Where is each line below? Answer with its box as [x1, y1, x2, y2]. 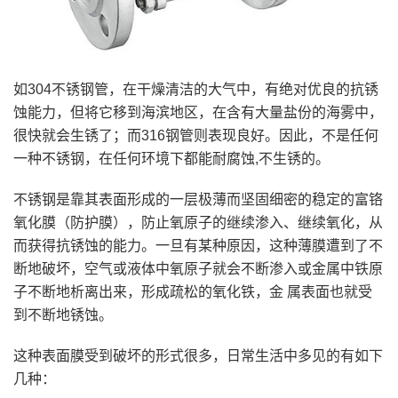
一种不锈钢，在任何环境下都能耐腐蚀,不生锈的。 [13, 150, 330, 166]
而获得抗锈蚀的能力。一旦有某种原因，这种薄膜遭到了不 [13, 237, 383, 253]
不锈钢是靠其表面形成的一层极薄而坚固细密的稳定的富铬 [13, 191, 383, 207]
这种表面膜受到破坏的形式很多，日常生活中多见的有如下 [13, 347, 383, 363]
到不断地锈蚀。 [13, 306, 113, 322]
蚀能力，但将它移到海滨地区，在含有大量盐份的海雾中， [13, 104, 383, 120]
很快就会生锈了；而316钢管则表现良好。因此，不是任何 [13, 127, 378, 143]
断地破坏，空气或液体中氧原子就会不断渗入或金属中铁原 [13, 260, 383, 276]
